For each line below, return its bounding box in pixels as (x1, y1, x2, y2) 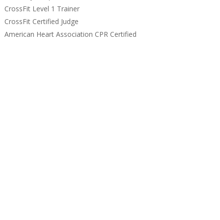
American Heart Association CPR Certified (4, 29, 137, 39)
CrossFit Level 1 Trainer (4, 4, 80, 14)
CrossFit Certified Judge (4, 17, 79, 27)
